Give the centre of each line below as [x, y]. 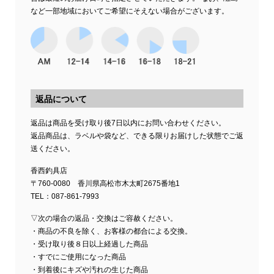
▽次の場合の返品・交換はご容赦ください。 [104, 219]
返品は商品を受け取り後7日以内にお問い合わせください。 [128, 123]
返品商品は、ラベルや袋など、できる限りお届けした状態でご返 [137, 136]
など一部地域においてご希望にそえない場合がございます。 [130, 11]
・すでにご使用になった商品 [78, 257]
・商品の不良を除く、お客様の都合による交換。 [111, 231]
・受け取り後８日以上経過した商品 [89, 244]
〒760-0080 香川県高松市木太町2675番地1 [105, 184]
